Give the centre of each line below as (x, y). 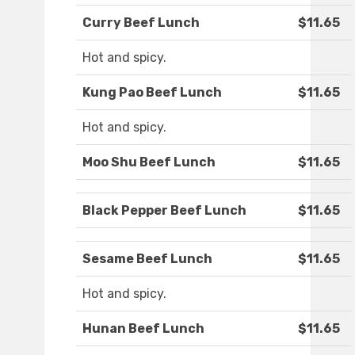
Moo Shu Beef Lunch (149, 162)
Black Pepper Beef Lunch (164, 211)
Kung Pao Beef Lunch (152, 93)
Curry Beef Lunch (141, 23)
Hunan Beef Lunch (143, 329)
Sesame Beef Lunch (147, 259)
